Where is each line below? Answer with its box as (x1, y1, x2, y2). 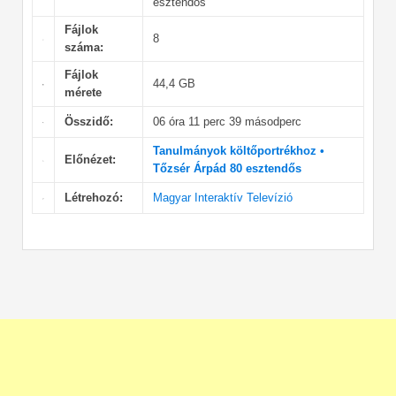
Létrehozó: (64, 191, 123, 205)
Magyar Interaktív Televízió (152, 191, 293, 205)
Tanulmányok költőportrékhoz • (152, 144, 324, 158)
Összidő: (64, 115, 113, 129)
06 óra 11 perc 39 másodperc (152, 115, 301, 129)
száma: (64, 41, 103, 55)
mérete (64, 86, 102, 100)
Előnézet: (64, 153, 116, 167)
